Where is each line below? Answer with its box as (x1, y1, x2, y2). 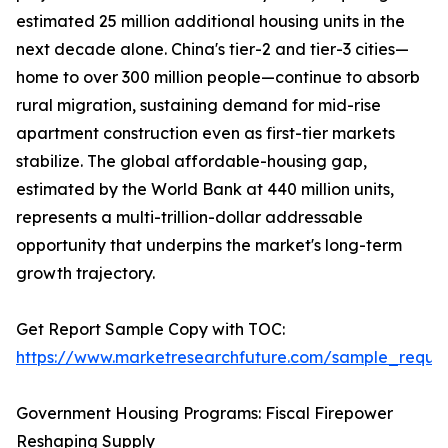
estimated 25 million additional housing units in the (16, 11, 405, 32)
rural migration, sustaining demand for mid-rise (16, 95, 381, 116)
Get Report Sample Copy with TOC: (16, 319, 285, 340)
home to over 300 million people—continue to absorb (16, 67, 420, 88)
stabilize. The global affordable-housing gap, (16, 151, 367, 172)
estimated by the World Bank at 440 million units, (16, 179, 394, 200)
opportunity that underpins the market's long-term (16, 235, 402, 256)
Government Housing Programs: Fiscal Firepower (16, 403, 393, 424)
